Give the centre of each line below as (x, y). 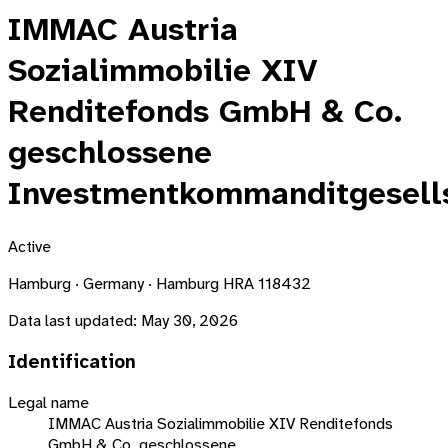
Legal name (48, 403)
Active (29, 246)
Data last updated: (72, 320)
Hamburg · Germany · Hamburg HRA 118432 (159, 283)
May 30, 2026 (189, 320)
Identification (72, 361)
